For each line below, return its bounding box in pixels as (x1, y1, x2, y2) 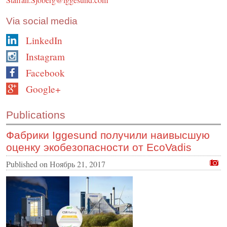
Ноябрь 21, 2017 (50, 159, 105, 170)
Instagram (26, 50, 65, 63)
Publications (6, 109, 65, 121)
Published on (6, 159, 50, 170)
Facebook (26, 66, 65, 80)
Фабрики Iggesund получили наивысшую (6, 129, 210, 141)
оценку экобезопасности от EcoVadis (6, 141, 192, 154)
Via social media (6, 16, 78, 27)
